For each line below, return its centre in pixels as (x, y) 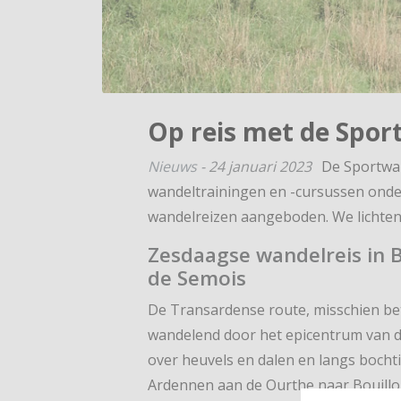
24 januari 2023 (260, 166)
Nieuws (173, 166)
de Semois (197, 277)
